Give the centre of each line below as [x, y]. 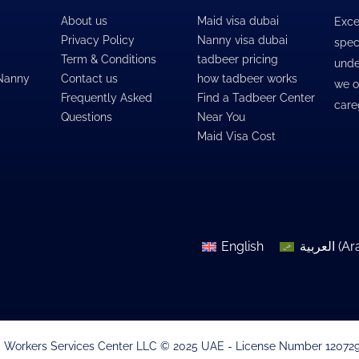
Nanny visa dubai [243, 40]
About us [84, 21]
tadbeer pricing [238, 60]
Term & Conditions [108, 60]
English [243, 246]
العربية [317, 246]
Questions [86, 117]
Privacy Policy [97, 40]
